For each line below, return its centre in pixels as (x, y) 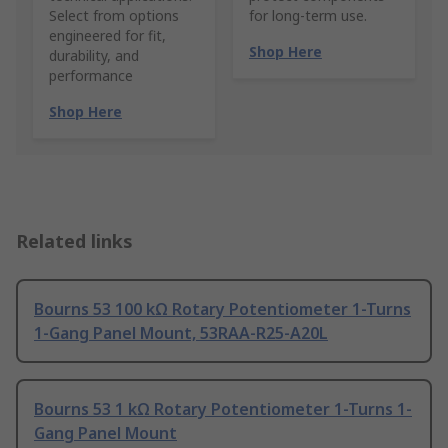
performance (91, 76)
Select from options (114, 16)
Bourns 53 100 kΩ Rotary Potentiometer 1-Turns (222, 309)
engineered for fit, (107, 36)
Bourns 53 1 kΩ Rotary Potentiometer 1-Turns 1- (223, 409)
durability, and (94, 56)
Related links (74, 241)
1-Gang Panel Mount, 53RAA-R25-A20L (181, 333)
